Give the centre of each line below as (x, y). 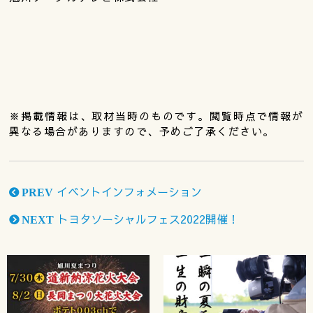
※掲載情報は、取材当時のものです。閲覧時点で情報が (156, 116)
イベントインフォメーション (128, 192)
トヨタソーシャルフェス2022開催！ (147, 219)
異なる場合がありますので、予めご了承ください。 (142, 131)
